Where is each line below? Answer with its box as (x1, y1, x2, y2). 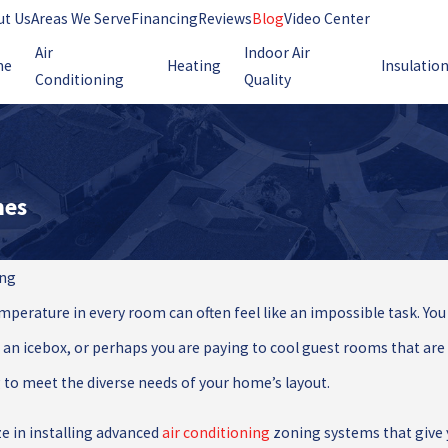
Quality (243, 69, 291, 89)
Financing (131, 8, 199, 28)
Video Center (284, 8, 371, 28)
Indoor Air (243, 42, 310, 62)
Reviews (198, 8, 253, 28)
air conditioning (161, 423, 270, 443)
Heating (166, 56, 221, 75)
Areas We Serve (31, 8, 132, 28)
